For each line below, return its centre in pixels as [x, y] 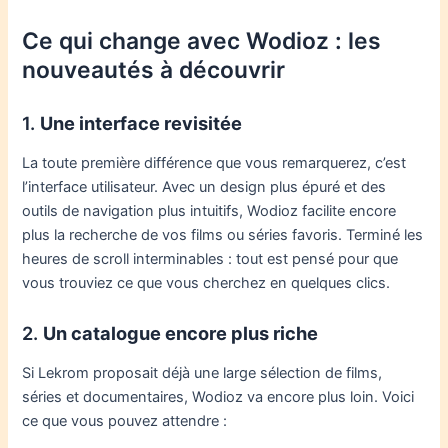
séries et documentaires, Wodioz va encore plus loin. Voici [218, 396]
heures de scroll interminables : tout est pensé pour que [210, 258]
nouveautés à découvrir [154, 70]
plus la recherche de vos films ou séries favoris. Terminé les [223, 234]
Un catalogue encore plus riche [181, 333]
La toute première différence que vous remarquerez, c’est [214, 162]
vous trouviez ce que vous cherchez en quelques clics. [206, 282]
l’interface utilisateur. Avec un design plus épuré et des [204, 186]
